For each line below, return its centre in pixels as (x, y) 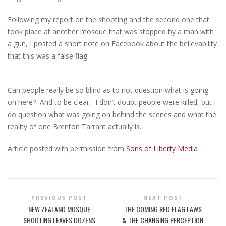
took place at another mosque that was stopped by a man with (111, 31)
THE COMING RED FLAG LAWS (163, 209)
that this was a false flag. (48, 55)
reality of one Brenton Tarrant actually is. (74, 126)
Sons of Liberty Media (162, 148)
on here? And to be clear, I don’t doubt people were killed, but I (112, 102)
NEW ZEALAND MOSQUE (59, 209)
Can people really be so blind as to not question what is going (108, 90)
